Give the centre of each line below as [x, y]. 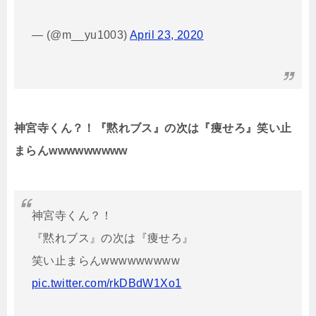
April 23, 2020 [167, 35]
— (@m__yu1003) [81, 35]
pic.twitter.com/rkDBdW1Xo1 [107, 283]
